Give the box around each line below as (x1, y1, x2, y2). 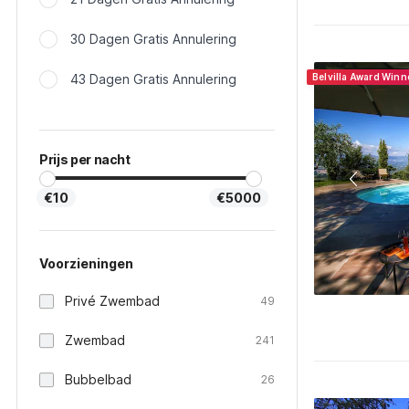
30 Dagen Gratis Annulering (70, 31, 236, 47)
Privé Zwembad (65, 293, 160, 309)
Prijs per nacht (39, 152, 131, 167)
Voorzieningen (39, 256, 133, 271)
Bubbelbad (65, 372, 131, 387)
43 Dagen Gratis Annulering (70, 71, 236, 87)
